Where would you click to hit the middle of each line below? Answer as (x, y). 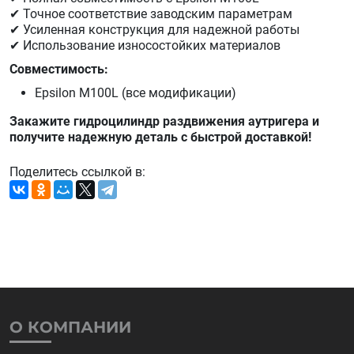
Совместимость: (59, 69)
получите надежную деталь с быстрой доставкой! (160, 137)
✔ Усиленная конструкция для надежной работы (154, 30)
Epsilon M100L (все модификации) (136, 93)
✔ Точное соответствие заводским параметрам (151, 14)
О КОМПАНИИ (70, 327)
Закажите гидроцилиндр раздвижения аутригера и (164, 121)
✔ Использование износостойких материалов (145, 45)
